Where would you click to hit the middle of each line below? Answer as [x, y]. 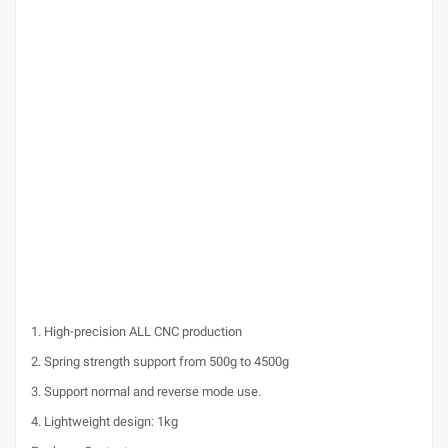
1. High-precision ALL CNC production [136, 331]
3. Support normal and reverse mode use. [146, 391]
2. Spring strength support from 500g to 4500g [160, 361]
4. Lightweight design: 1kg [104, 421]
